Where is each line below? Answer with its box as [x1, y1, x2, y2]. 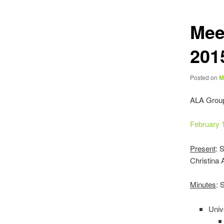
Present [189, 142, 215, 153]
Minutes [189, 179, 216, 190]
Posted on [189, 72, 219, 81]
